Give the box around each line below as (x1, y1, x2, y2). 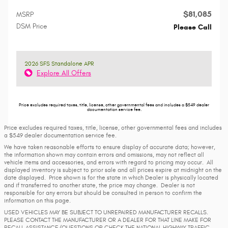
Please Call (174, 23, 212, 32)
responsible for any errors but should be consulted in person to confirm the (4, 189, 202, 196)
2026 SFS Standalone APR (24, 60, 94, 67)
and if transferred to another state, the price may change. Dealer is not (4, 182, 195, 189)
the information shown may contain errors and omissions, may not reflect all (4, 151, 204, 158)
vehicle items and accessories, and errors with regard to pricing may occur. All (4, 159, 213, 166)
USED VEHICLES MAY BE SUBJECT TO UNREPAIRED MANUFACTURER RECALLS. (4, 209, 208, 216)
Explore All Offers (37, 69, 91, 77)
